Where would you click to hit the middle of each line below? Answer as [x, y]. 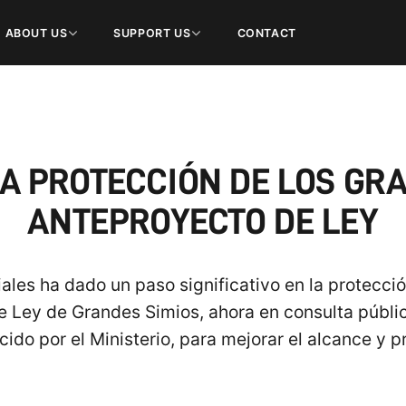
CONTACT [266, 33]
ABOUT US [36, 33]
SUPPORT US [152, 33]
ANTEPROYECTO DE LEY [203, 222]
